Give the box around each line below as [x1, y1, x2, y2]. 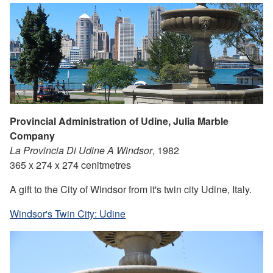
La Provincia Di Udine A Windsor [10, 143, 152, 158]
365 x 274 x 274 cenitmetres [10, 158, 131, 172]
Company [10, 129, 55, 143]
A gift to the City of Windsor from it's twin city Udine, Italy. [10, 182, 252, 197]
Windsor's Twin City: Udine [10, 207, 126, 221]
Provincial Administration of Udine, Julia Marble [10, 114, 229, 129]
